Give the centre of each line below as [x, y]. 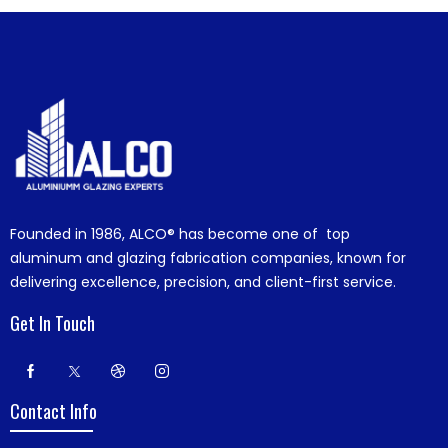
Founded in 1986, [69, 234]
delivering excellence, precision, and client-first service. [203, 282]
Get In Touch [52, 322]
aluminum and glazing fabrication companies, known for [208, 258]
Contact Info [53, 410]
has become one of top [262, 234]
